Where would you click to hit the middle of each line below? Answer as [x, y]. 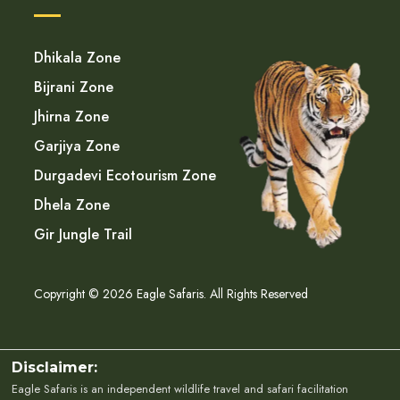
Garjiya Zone [77, 146]
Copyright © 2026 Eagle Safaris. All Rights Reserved [171, 293]
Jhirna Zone [71, 116]
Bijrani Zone [74, 87]
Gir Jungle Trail [83, 234]
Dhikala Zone [77, 57]
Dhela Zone [72, 204]
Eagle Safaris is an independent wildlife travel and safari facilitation [180, 388]
